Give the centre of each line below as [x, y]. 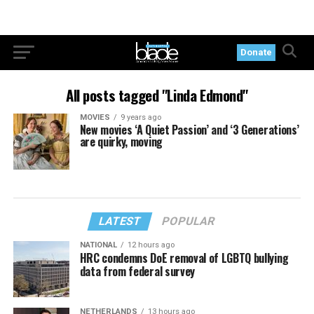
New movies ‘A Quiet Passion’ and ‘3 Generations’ [189, 130]
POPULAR [189, 221]
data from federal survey [137, 271]
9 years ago [141, 117]
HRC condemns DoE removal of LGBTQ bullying [184, 258]
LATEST [121, 221]
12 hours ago [151, 245]
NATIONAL [98, 245]
